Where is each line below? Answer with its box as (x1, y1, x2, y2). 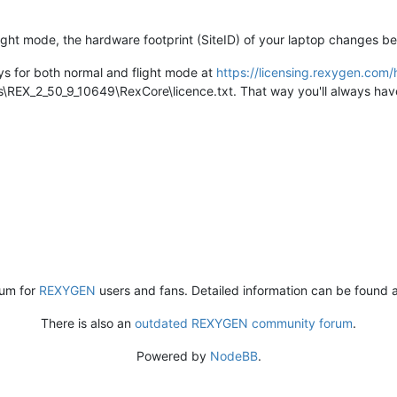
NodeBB (209, 348, 258, 364)
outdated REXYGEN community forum (135, 315, 353, 331)
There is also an (41, 315, 135, 331)
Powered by (136, 348, 210, 364)
